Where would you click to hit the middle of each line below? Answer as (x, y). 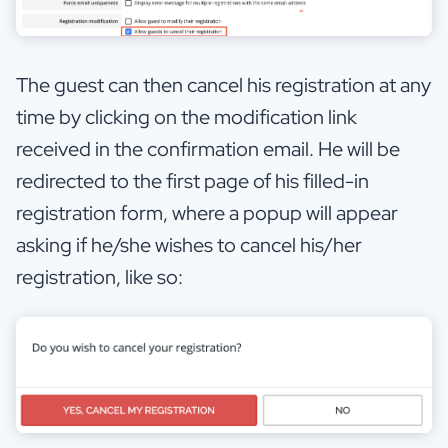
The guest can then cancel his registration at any (223, 85)
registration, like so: (101, 277)
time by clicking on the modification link (186, 117)
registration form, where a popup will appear (207, 213)
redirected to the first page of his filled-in (192, 181)
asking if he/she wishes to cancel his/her (189, 245)
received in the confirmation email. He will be (208, 149)
